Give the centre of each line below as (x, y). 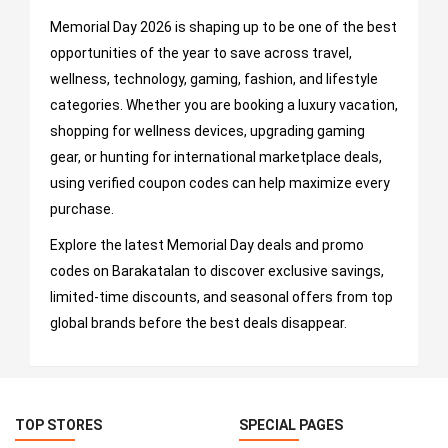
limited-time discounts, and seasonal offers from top (221, 297)
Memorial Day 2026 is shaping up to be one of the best (223, 27)
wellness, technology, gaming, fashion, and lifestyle (214, 79)
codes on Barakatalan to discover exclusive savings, (217, 271)
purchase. (82, 209)
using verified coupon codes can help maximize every (220, 183)
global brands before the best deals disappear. (198, 323)
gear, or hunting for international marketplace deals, (216, 157)
